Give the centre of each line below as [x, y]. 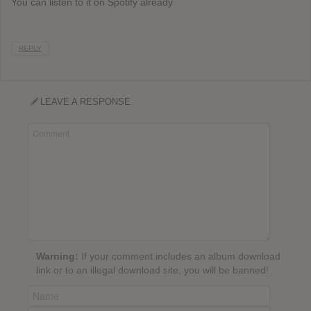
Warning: [57, 257]
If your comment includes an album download [179, 257]
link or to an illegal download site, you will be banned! [152, 270]
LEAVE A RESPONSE [86, 102]
